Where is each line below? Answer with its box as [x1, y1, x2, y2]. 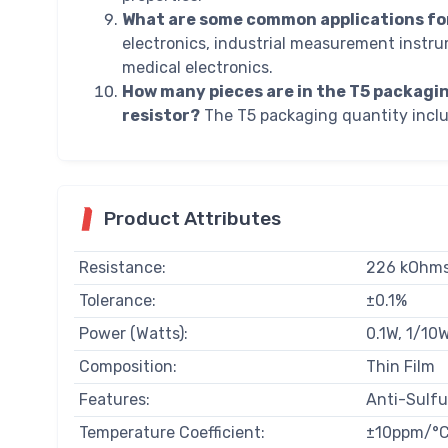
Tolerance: [78, 291, 156, 311]
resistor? [122, 106, 200, 126]
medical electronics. [122, 58, 273, 78]
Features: [78, 390, 150, 410]
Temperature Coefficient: [78, 423, 265, 443]
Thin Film [365, 357, 435, 377]
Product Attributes [104, 207, 281, 231]
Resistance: [78, 258, 166, 278]
